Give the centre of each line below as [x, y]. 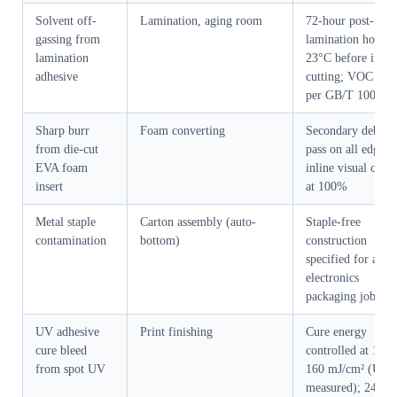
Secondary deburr [350, 131]
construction [336, 241]
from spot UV [70, 370]
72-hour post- [340, 21]
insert [49, 187]
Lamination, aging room [201, 21]
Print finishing [176, 332]
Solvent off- [66, 21]
